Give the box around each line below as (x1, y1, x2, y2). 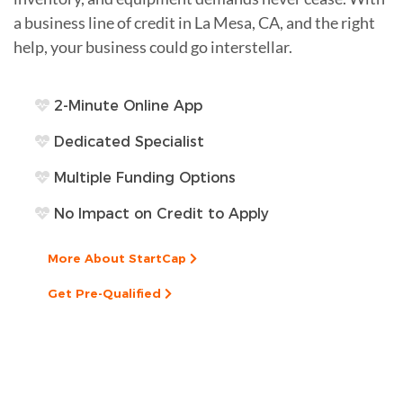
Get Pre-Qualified (48, 285, 165, 300)
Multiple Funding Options (49, 168, 236, 186)
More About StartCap (48, 250, 190, 265)
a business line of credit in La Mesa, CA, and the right (13, 12, 375, 32)
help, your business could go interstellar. (13, 36, 292, 57)
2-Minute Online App (49, 96, 202, 114)
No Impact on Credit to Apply (49, 204, 269, 222)
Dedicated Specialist (49, 132, 204, 150)
